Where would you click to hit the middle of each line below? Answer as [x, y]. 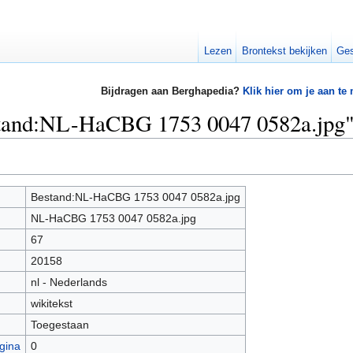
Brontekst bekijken [284, 51]
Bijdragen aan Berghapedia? [171, 91]
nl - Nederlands [69, 282]
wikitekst [51, 303]
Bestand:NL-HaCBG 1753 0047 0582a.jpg [135, 197]
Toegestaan [59, 324]
